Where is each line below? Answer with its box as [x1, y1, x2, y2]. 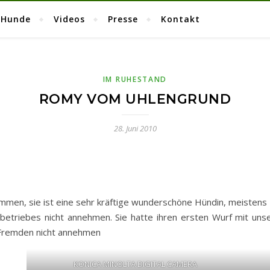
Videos [54, 13, 85, 25]
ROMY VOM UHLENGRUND [39, 91, 231, 107]
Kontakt [161, 13, 200, 25]
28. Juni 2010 [113, 123, 157, 134]
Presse [108, 13, 138, 25]
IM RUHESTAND [102, 74, 168, 84]
